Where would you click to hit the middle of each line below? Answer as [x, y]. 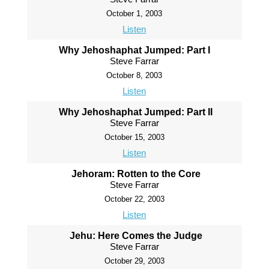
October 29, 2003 [134, 261]
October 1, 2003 [134, 14]
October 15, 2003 [134, 138]
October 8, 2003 [134, 76]
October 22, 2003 [134, 199]
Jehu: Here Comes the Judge [136, 236]
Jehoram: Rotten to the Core [136, 174]
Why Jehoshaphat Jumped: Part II [136, 112]
